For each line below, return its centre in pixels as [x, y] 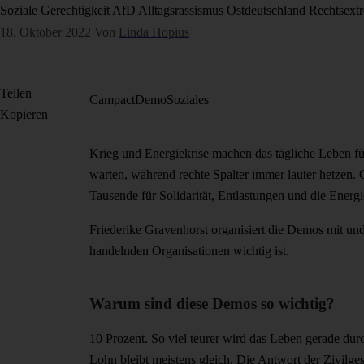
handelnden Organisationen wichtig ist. [189, 251]
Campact [112, 100]
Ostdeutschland [266, 10]
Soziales [188, 100]
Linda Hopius [154, 32]
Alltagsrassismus [181, 10]
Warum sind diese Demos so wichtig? [212, 303]
